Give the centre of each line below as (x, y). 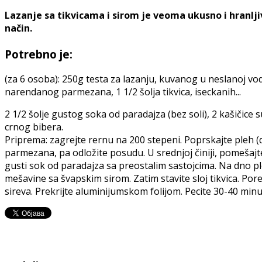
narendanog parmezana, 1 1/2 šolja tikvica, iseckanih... (123, 92)
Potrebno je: (39, 54)
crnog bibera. (34, 127)
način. (18, 28)
